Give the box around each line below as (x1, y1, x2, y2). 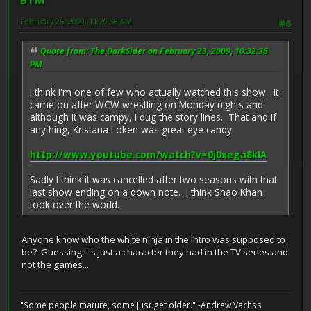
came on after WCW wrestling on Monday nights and (30, 98, 263, 112)
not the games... (22, 258, 89, 271)
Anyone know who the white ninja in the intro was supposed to (22, 233, 285, 246)
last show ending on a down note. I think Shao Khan (30, 185, 262, 199)
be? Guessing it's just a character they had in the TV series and (22, 246, 288, 259)
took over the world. (30, 198, 122, 212)
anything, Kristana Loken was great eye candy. (30, 123, 234, 137)
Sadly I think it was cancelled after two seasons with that (30, 173, 277, 187)
